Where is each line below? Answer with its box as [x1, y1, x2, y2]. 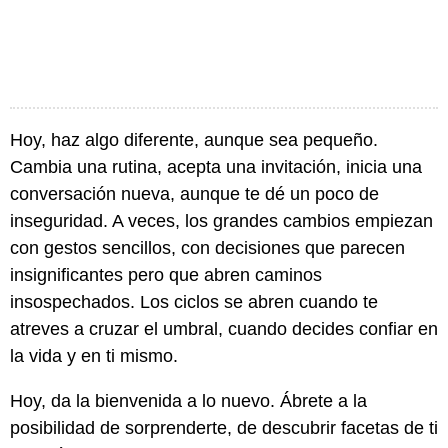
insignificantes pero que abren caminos [10, 265, 322, 286]
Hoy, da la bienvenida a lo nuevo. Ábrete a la [10, 391, 367, 412]
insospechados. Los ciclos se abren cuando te [10, 292, 378, 313]
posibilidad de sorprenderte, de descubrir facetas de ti [10, 418, 438, 439]
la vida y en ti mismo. [10, 346, 178, 367]
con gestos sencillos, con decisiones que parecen [10, 238, 405, 259]
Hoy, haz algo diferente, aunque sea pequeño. [10, 130, 378, 151]
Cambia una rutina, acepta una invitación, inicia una [10, 157, 422, 178]
